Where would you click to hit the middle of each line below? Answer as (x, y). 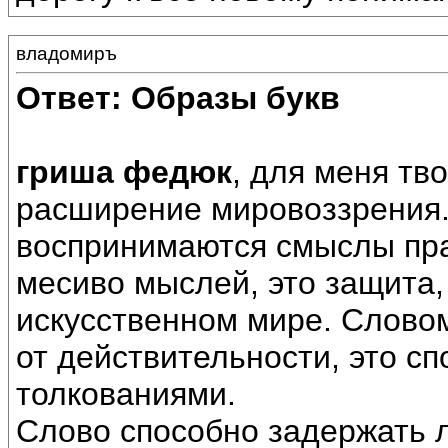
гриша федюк (124, 172)
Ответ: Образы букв (178, 98)
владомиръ (66, 53)
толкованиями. (126, 394)
